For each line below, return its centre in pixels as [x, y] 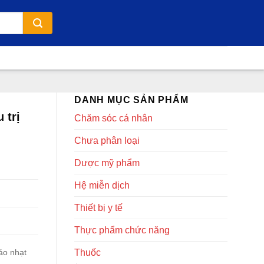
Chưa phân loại [107, 141]
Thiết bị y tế [98, 208]
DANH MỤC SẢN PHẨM [131, 100]
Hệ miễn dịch [102, 185]
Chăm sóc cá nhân [113, 118]
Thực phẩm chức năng [122, 230]
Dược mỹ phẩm [107, 163]
